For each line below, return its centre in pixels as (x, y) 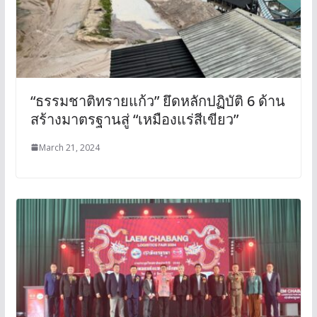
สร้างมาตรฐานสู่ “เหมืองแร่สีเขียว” (134, 119)
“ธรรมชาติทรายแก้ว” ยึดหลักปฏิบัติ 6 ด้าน (157, 100)
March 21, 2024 (69, 147)
